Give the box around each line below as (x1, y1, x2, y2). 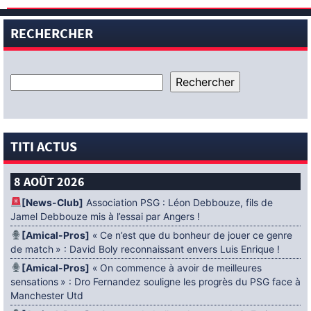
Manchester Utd (10, 290, 83, 301)
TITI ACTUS (10, 137, 77, 159)
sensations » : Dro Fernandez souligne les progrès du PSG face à (10, 276, 301, 287)
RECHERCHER (10, 24, 93, 46)
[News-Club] (21, 197, 83, 208)
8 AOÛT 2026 (14, 174, 85, 193)
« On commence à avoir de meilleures (89, 262, 262, 274)
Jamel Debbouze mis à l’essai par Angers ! (10, 211, 200, 222)
